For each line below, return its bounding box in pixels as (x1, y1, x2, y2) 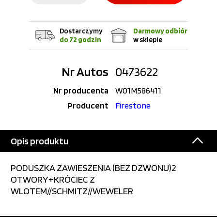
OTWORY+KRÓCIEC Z (11, 173, 95, 185)
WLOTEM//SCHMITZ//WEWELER (11, 185, 134, 197)
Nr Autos (62, 64, 108, 79)
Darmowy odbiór (133, 27, 187, 35)
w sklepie (133, 35, 162, 44)
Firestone (115, 100, 151, 110)
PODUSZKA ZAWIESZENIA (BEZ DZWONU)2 (11, 162, 176, 173)
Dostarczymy (59, 27, 103, 35)
